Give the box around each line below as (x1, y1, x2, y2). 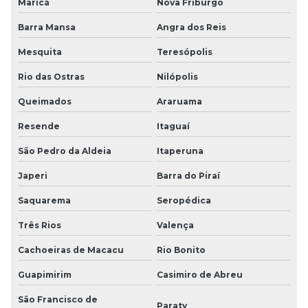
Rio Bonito (156, 244, 206, 255)
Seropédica (156, 195, 211, 206)
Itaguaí (156, 120, 190, 131)
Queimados (18, 96, 71, 107)
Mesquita (18, 46, 62, 57)
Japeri (18, 170, 47, 181)
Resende (18, 120, 60, 131)
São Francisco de (18, 294, 98, 305)
